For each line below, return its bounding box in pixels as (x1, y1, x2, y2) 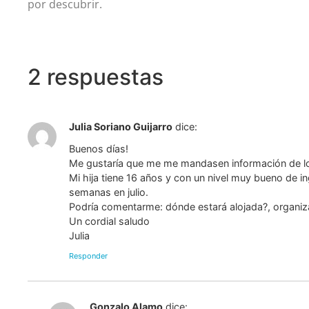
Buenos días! (69, 143, 129, 155)
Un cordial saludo (69, 215, 150, 228)
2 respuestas (28, 63, 164, 90)
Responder (69, 251, 108, 261)
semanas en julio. (69, 186, 149, 199)
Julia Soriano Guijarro (69, 120, 173, 132)
